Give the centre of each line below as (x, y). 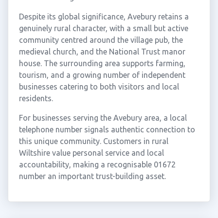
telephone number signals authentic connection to (107, 129)
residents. (36, 98)
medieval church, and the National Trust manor (102, 52)
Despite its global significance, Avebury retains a (104, 17)
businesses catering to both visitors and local (99, 87)
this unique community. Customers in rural (93, 141)
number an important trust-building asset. (92, 176)
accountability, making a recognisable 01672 (97, 164)
